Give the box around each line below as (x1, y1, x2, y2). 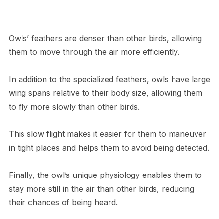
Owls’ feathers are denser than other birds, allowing (8, 33, 202, 44)
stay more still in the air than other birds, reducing (8, 184, 194, 194)
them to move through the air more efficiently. (8, 47, 179, 57)
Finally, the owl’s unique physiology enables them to (8, 170, 202, 180)
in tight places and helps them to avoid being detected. (8, 143, 209, 153)
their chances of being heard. (8, 197, 118, 208)
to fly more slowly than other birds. (8, 102, 142, 112)
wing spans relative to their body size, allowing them (8, 88, 202, 98)
